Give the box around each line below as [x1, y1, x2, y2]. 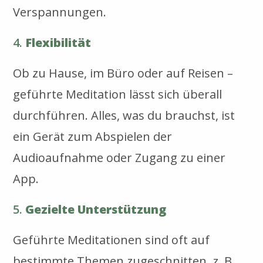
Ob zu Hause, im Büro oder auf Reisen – [13, 65, 234, 81]
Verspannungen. [13, 4, 107, 20]
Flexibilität [25, 34, 92, 50]
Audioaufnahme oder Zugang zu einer [13, 149, 226, 166]
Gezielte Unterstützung [25, 201, 167, 217]
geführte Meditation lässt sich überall [13, 86, 222, 102]
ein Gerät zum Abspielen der [13, 128, 173, 144]
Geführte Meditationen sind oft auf [13, 231, 210, 248]
